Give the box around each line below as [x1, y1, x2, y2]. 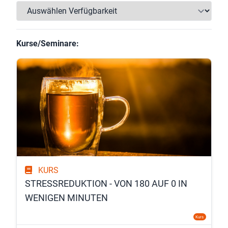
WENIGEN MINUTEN [25, 192, 108, 203]
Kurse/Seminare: [16, 38, 79, 48]
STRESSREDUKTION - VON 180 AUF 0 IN [25, 178, 187, 189]
